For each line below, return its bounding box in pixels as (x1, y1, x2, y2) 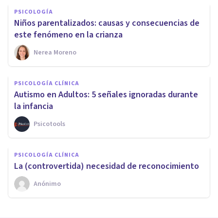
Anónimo (34, 179, 61, 189)
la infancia (14, 100, 53, 112)
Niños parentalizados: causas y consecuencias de (14, 17, 200, 29)
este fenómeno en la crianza (14, 28, 123, 41)
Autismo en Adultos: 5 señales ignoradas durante (14, 88, 198, 101)
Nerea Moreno (34, 47, 76, 57)
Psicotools (34, 119, 65, 129)
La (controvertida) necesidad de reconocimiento (14, 160, 199, 172)
